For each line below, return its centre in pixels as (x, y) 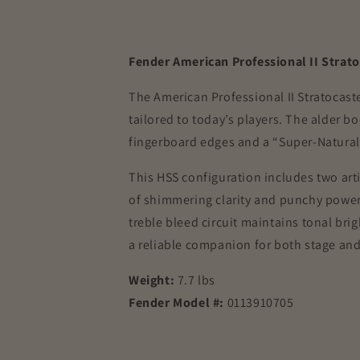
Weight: (153, 280)
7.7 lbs (196, 280)
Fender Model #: (176, 303)
